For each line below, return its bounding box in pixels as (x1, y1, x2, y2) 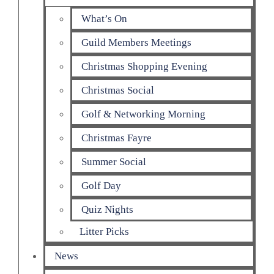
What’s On (81, 12, 127, 24)
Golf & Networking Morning (81, 108, 206, 120)
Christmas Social (81, 84, 154, 96)
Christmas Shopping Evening (81, 60, 207, 72)
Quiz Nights (81, 203, 133, 215)
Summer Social (81, 155, 146, 168)
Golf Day (81, 179, 121, 191)
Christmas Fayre (81, 131, 152, 144)
